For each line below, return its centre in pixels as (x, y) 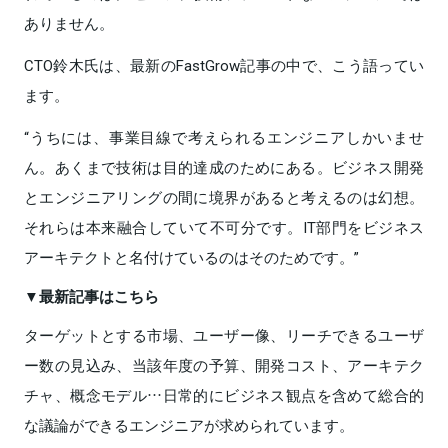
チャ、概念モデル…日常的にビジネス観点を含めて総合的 (224, 394)
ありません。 (69, 22)
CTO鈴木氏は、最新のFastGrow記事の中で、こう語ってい (224, 64)
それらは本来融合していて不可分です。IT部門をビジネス (224, 226)
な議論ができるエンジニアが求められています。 (189, 424)
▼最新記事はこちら (91, 295)
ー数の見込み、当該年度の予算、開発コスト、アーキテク (224, 364)
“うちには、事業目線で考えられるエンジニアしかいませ (224, 136)
